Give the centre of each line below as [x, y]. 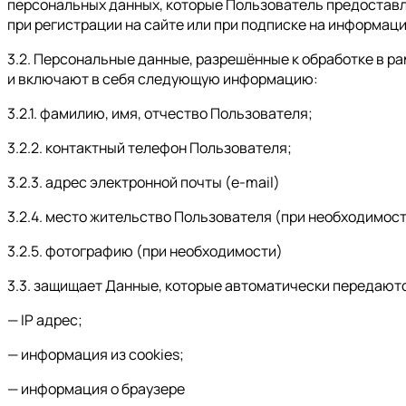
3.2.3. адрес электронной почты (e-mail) [144, 182]
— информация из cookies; [96, 354]
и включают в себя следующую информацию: [163, 78]
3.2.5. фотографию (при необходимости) [145, 251]
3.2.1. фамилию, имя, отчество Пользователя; [160, 113]
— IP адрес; [45, 319]
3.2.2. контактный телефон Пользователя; [150, 147]
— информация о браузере [96, 388]
